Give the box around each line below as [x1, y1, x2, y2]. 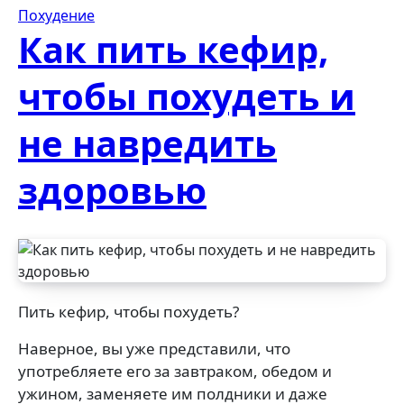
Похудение [18, 5, 95, 25]
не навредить [18, 118, 277, 168]
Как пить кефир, [18, 24, 328, 74]
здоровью [18, 165, 207, 215]
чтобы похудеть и [18, 71, 355, 121]
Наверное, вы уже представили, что [18, 338, 290, 359]
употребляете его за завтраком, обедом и [18, 361, 332, 381]
